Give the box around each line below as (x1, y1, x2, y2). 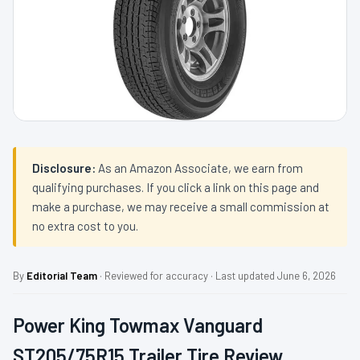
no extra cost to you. (32, 219, 138, 234)
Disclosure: (32, 161, 96, 176)
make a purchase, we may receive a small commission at (32, 199, 329, 215)
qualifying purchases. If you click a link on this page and (32, 180, 319, 195)
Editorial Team (27, 269, 97, 283)
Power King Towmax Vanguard (13, 313, 263, 337)
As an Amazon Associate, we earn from (96, 161, 303, 176)
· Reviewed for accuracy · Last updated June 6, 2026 (97, 269, 336, 283)
